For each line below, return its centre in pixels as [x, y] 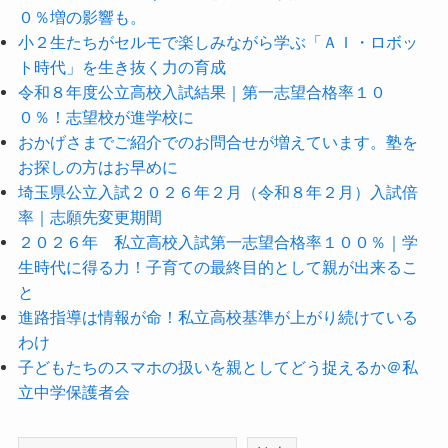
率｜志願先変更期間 [89, 216]
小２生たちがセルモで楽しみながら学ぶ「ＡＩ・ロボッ [217, 41]
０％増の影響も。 [81, 16]
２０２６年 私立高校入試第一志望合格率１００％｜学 [217, 241]
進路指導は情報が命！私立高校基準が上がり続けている [217, 316]
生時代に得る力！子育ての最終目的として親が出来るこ [217, 266]
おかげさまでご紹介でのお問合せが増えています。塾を [217, 141]
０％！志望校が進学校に [105, 116]
